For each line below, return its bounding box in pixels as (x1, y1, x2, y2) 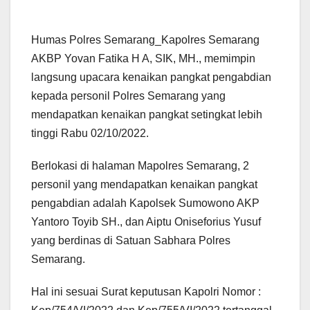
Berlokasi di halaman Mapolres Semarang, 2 (31, 160, 249, 172)
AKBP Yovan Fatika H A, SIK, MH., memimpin (31, 53, 255, 65)
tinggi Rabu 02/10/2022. (31, 127, 149, 140)
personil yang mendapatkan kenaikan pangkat (31, 179, 257, 191)
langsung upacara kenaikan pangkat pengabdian (31, 71, 271, 84)
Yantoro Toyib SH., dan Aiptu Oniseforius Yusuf (31, 216, 261, 228)
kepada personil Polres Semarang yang (31, 90, 226, 102)
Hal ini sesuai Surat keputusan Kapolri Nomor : (31, 286, 261, 298)
